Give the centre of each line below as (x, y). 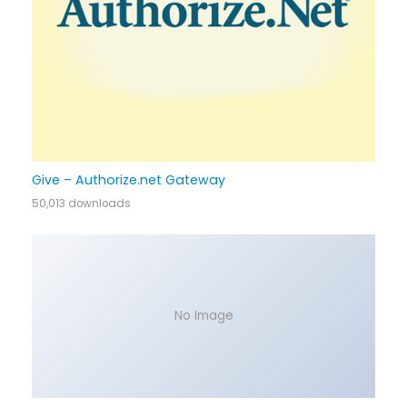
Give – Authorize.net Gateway (128, 180)
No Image (203, 315)
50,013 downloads (81, 204)
